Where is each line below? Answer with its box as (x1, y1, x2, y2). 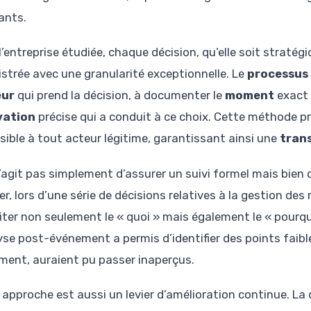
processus (247, 67, 308, 81)
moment (225, 88, 274, 103)
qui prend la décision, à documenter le (15, 88, 225, 103)
